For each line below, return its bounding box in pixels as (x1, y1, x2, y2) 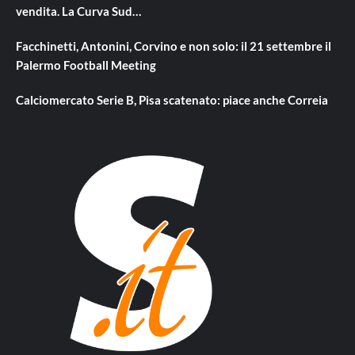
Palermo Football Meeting (16, 57, 156, 72)
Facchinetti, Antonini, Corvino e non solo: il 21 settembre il (16, 38, 331, 53)
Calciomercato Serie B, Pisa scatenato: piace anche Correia (16, 92, 328, 107)
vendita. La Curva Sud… (16, 3, 141, 18)
